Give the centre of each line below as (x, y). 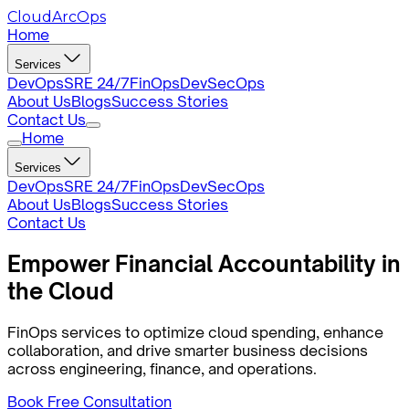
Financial (164, 263)
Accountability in (307, 263)
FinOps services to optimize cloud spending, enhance (195, 332)
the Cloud (60, 291)
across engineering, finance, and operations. (162, 368)
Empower (61, 263)
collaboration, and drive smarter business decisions (188, 350)
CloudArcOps (57, 17)
